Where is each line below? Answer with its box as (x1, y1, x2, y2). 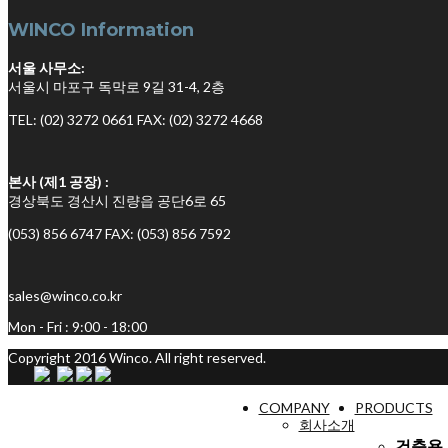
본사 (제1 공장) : (8, 172, 109, 190)
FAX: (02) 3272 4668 (137, 110, 263, 128)
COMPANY (258, 398, 330, 416)
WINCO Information (8, 18, 194, 41)
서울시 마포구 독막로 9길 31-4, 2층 (8, 77, 225, 95)
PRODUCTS (354, 398, 433, 416)
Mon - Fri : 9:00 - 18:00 (8, 317, 147, 335)
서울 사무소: (8, 58, 85, 76)
